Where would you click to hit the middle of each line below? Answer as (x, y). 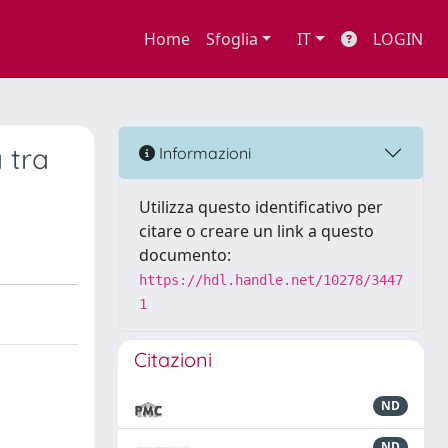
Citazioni (173, 359)
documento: (185, 255)
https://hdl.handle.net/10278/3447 (271, 280)
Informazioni (203, 152)
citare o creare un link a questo (256, 231)
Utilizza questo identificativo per (261, 207)
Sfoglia (231, 39)
